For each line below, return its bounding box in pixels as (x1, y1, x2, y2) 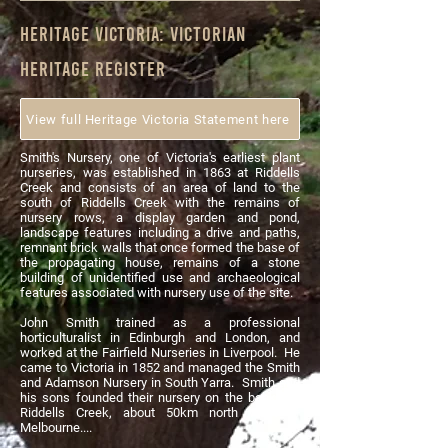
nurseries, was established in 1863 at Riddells (20, 165, 300, 180)
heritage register (20, 56, 166, 80)
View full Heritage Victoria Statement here (26, 111, 290, 127)
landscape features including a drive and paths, (20, 225, 300, 240)
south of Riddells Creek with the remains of (20, 195, 300, 210)
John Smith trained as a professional (20, 315, 300, 330)
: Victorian (159, 21, 247, 45)
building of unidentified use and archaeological (20, 270, 300, 285)
